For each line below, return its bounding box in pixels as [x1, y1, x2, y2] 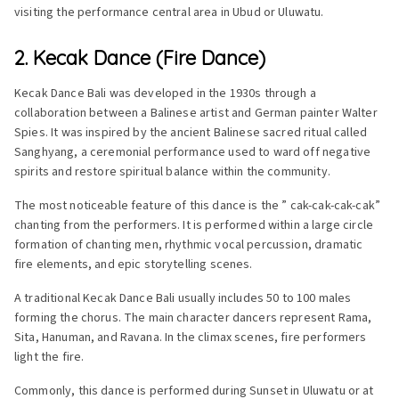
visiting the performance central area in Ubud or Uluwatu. [14, 3, 324, 21]
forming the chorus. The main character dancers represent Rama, [14, 308, 372, 327]
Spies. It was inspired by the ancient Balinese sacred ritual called [14, 123, 368, 142]
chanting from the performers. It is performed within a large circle [14, 216, 374, 234]
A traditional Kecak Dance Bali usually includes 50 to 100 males [14, 289, 352, 307]
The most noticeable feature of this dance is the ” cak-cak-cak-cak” [14, 196, 381, 215]
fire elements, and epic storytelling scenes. [14, 255, 253, 273]
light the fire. [14, 347, 85, 366]
